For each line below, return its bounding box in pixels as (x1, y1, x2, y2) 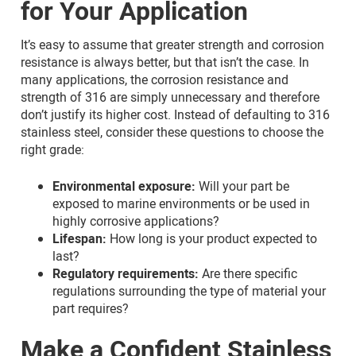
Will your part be (199, 176, 289, 195)
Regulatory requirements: (52, 264, 202, 282)
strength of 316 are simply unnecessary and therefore (21, 87, 319, 106)
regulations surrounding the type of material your (52, 281, 326, 300)
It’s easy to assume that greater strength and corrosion (21, 35, 324, 53)
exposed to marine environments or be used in (52, 194, 310, 212)
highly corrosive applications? (52, 211, 222, 230)
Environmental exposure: (52, 176, 199, 195)
